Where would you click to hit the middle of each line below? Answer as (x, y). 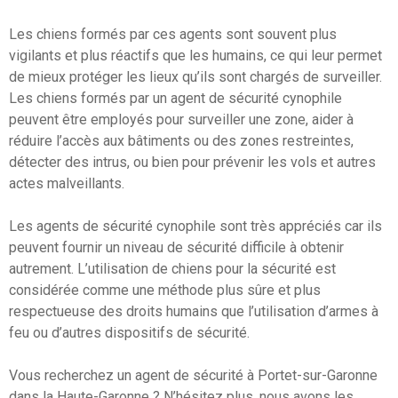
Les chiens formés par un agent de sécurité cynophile (175, 98)
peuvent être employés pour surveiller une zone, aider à (181, 119)
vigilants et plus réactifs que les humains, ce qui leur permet (195, 55)
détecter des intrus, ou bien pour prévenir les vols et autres (192, 162)
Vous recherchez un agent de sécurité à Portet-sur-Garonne (193, 375)
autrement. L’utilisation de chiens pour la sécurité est (172, 268)
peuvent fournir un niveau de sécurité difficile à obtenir (176, 247)
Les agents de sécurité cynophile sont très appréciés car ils (195, 226)
